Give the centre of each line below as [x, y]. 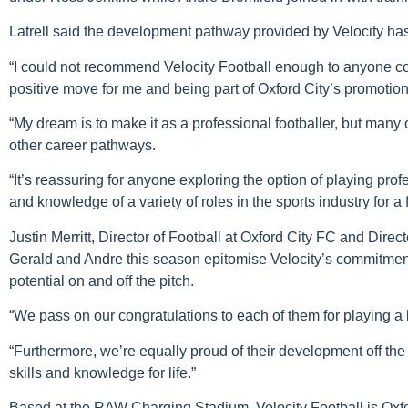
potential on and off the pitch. [102, 280]
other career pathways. [82, 146]
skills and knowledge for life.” [102, 372]
